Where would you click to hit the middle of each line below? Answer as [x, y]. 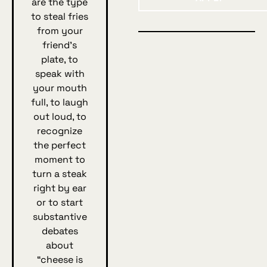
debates [60, 231]
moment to [60, 159]
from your [60, 30]
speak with [60, 73]
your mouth [60, 88]
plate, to [60, 59]
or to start [60, 202]
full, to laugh [60, 102]
